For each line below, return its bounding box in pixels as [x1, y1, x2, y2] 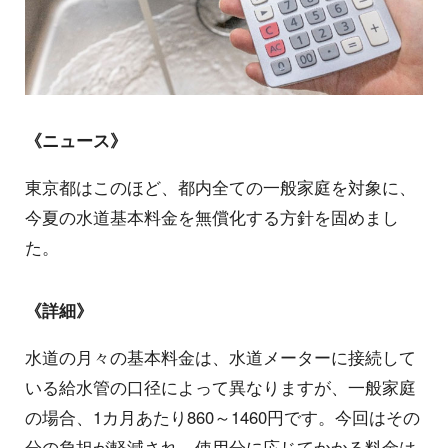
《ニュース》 [25, 128, 127, 153]
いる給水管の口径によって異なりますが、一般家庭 [25, 374, 416, 399]
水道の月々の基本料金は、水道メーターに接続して [25, 344, 416, 369]
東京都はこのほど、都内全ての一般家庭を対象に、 [25, 174, 416, 199]
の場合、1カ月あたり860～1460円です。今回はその [25, 404, 420, 429]
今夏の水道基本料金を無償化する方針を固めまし [25, 204, 399, 229]
